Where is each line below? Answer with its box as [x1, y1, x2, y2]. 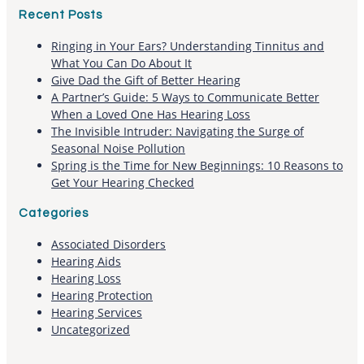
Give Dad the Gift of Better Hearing [51, 72, 240, 89]
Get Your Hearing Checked [51, 175, 194, 191]
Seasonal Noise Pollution [51, 141, 185, 157]
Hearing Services [51, 305, 142, 320]
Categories [19, 207, 89, 220]
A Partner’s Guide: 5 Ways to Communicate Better [51, 89, 319, 106]
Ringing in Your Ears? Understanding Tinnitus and [51, 38, 324, 54]
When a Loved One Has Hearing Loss [51, 106, 250, 123]
